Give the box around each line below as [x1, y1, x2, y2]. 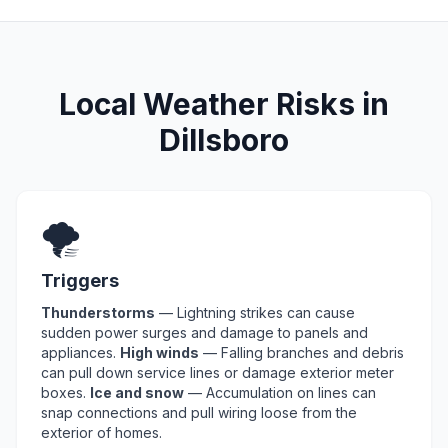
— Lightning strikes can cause [155, 304, 355, 321]
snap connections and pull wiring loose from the [41, 404, 357, 421]
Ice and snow [90, 384, 184, 401]
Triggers [41, 270, 119, 291]
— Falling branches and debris [199, 344, 404, 361]
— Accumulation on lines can [184, 384, 376, 401]
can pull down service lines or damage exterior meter [41, 364, 394, 381]
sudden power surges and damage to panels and [41, 324, 368, 341]
